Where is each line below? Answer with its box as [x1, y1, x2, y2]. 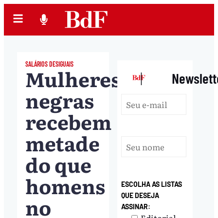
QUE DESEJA [121, 191, 160, 200]
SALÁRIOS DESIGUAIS [25, 59, 73, 68]
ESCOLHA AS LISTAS [121, 180, 182, 188]
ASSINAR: [121, 202, 151, 211]
